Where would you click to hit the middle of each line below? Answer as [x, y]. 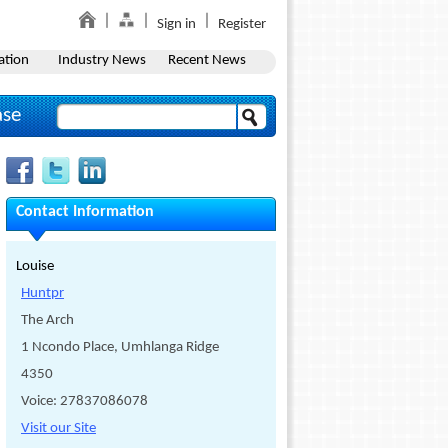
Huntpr [42, 293]
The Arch [47, 320]
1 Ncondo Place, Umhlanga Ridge [120, 347]
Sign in [176, 24]
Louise [35, 266]
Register [242, 24]
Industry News [101, 60]
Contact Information [85, 212]
